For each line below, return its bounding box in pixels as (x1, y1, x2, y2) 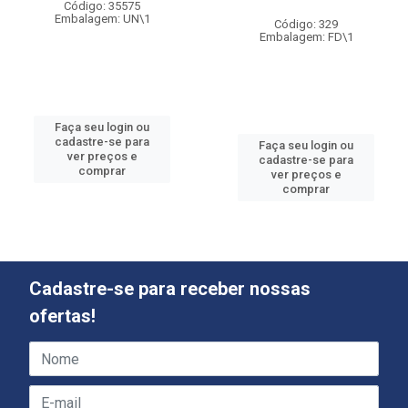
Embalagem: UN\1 (54, 12, 150, 25)
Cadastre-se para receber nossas (29, 278, 311, 300)
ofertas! (29, 305, 96, 327)
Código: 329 (274, 17, 338, 31)
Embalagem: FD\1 (259, 30, 353, 44)
